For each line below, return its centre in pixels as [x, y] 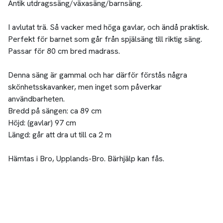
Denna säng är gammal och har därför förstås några [97, 75]
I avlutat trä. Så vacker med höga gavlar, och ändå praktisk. [108, 27]
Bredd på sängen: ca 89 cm [55, 111]
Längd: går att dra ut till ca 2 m [59, 135]
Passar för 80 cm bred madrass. [64, 51]
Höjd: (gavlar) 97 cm [42, 123]
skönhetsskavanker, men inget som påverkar [85, 87]
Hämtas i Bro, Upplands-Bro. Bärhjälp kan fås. [86, 159]
